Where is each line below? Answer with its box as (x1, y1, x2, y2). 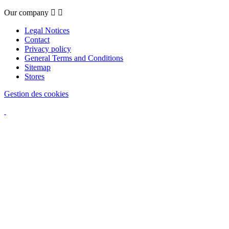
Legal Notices (25, 26, 70, 35)
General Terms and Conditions (25, 53, 123, 62)
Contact (25, 35, 50, 44)
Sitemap (25, 62, 51, 72)
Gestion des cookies (4, 89, 68, 98)
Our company (4, 8, 49, 17)
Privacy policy (25, 44, 71, 53)
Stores (25, 72, 44, 81)
